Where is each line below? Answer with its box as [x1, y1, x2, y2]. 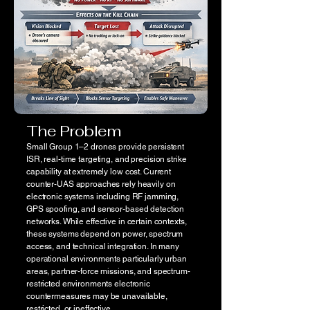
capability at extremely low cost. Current [26, 166, 172, 176]
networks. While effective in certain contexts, [26, 216, 187, 226]
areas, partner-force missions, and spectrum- [26, 266, 190, 276]
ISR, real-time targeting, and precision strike [26, 154, 187, 164]
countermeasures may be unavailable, [26, 291, 167, 301]
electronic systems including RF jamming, [26, 191, 179, 201]
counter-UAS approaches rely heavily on [26, 179, 176, 189]
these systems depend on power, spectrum [26, 228, 183, 239]
